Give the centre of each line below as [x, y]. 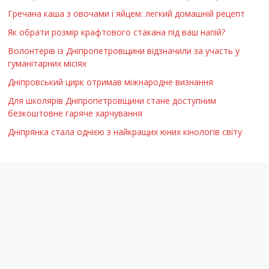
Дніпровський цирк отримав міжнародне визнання [111, 82]
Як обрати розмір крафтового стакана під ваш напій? [117, 32]
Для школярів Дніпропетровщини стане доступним [112, 100]
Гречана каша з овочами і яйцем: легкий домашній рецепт [127, 13]
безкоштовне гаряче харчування [75, 113]
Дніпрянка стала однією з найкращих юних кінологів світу [125, 131]
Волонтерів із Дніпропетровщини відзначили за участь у [124, 50]
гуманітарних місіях [47, 63]
